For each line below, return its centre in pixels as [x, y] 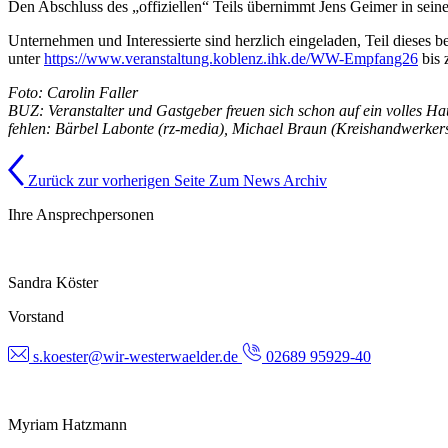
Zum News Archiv [268, 181]
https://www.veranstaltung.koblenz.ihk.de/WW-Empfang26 [231, 59]
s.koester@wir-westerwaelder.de [135, 357]
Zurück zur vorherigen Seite [116, 181]
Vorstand [36, 317]
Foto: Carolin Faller [73, 93]
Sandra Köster [53, 283]
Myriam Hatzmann [67, 425]
